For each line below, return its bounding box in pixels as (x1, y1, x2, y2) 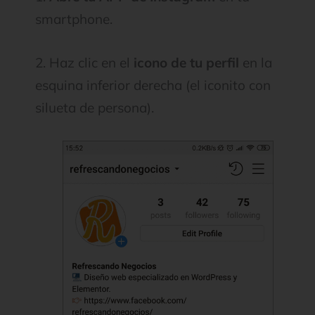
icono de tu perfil (134, 54, 239, 72)
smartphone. (35, 11, 112, 28)
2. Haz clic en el (35, 54, 134, 72)
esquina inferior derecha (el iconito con (35, 77, 271, 94)
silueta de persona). (35, 99, 154, 117)
